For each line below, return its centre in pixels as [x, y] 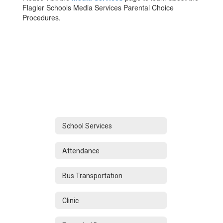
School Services [87, 126]
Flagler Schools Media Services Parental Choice [98, 8]
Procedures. [42, 18]
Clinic [70, 200]
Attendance [81, 151]
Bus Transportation [92, 175]
